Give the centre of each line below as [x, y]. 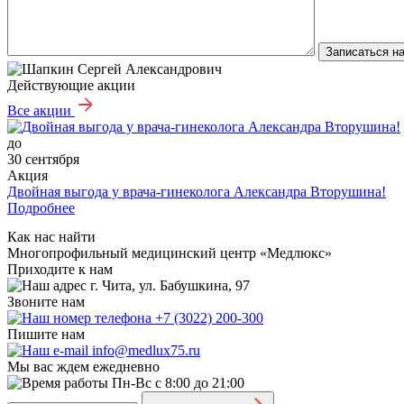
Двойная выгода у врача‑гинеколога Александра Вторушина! [197, 192]
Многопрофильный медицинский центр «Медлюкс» [170, 253]
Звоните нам [46, 302]
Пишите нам [46, 335]
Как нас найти [51, 237]
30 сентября [43, 160]
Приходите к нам [60, 270]
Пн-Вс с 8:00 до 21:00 [178, 383]
